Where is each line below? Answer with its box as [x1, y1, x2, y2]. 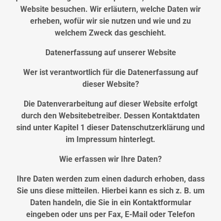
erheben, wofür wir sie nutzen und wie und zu [30, 16, 191, 26]
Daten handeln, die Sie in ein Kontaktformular [30, 198, 191, 208]
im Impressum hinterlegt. [66, 135, 155, 145]
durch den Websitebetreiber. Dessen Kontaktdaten [21, 111, 200, 121]
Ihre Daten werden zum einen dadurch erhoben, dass [16, 174, 205, 184]
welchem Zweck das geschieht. [55, 28, 166, 38]
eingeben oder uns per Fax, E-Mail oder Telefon [26, 210, 195, 220]
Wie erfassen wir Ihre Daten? [59, 154, 162, 164]
